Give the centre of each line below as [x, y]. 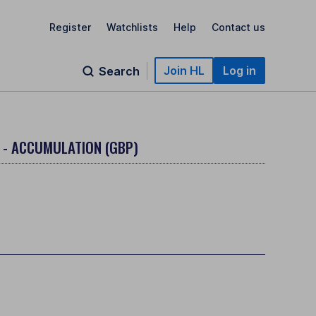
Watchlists [132, 27]
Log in [239, 71]
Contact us [238, 27]
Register [70, 27]
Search [119, 71]
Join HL [184, 71]
